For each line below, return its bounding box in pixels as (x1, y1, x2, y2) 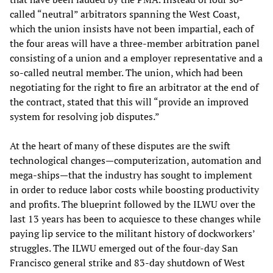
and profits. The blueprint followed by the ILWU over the (10, 197, 255, 211)
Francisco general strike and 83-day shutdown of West (10, 256, 245, 270)
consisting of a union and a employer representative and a (10, 51, 263, 65)
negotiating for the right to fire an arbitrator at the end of (10, 80, 258, 94)
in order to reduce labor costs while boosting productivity (10, 183, 259, 197)
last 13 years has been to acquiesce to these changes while (10, 212, 261, 226)
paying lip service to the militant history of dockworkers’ (10, 227, 255, 241)
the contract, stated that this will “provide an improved (10, 95, 249, 109)
